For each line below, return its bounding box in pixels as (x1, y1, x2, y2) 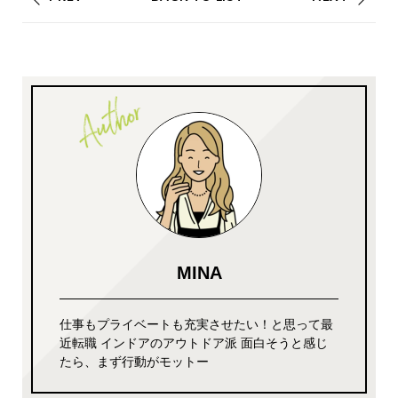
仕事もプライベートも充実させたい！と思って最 (60, 317, 333, 332)
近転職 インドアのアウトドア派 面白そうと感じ (60, 336, 328, 351)
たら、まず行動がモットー (60, 354, 209, 370)
